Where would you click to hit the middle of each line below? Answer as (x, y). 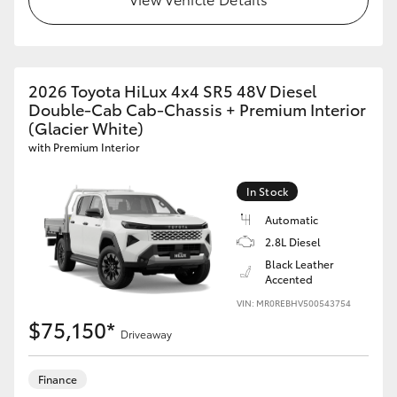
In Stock (267, 191)
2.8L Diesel (293, 241)
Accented (289, 279)
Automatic (292, 219)
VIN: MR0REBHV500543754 (294, 303)
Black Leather (300, 264)
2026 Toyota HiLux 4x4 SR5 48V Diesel (172, 90)
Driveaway (146, 334)
